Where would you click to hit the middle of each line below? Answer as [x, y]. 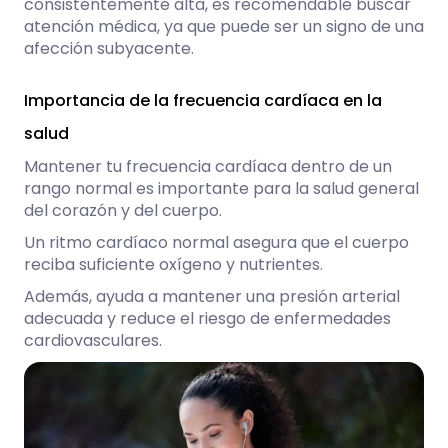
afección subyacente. [109, 49]
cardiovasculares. [93, 341]
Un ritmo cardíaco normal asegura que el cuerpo [216, 243]
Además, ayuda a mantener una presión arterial [212, 297]
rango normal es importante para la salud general [221, 189]
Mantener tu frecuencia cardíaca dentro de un [208, 167]
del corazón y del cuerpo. [125, 211]
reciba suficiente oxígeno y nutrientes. [175, 265]
